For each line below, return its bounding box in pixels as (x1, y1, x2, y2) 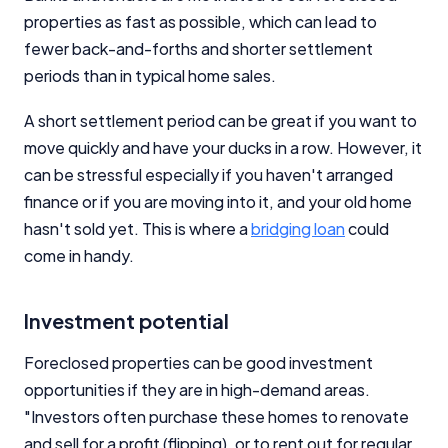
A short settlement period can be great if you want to (24, 109, 417, 131)
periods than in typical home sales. (24, 64, 276, 86)
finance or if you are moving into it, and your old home (24, 190, 412, 212)
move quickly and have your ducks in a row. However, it (24, 136, 422, 158)
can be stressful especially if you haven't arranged (24, 163, 393, 185)
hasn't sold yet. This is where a (24, 217, 251, 239)
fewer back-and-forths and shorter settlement (24, 37, 373, 59)
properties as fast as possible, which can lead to (24, 10, 377, 32)
